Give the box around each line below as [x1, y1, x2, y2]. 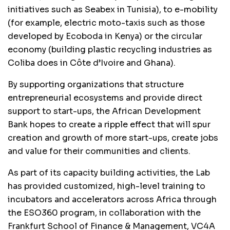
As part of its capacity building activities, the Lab [8, 167, 210, 178]
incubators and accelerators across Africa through [8, 194, 217, 205]
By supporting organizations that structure [8, 79, 184, 90]
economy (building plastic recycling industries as [8, 44, 212, 55]
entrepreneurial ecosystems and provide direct [8, 92, 202, 103]
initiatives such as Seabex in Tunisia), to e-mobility [8, 4, 218, 15]
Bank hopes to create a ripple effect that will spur [8, 119, 210, 130]
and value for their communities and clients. [8, 145, 190, 157]
